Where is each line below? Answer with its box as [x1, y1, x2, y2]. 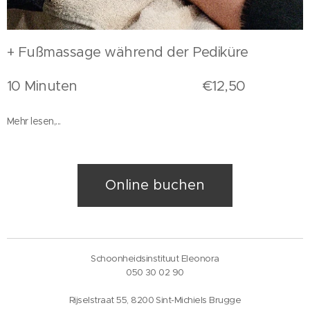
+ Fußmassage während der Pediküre [7, 44, 256, 62]
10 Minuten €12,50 [7, 77, 246, 95]
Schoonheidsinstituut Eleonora [91, 253, 219, 265]
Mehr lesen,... [7, 115, 61, 128]
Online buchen [105, 176, 205, 194]
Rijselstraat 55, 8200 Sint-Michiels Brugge [69, 294, 241, 307]
